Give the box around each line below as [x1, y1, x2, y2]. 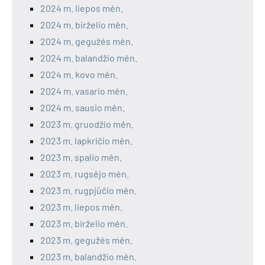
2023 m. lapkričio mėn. [40, 135, 132, 147]
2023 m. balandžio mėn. [40, 251, 137, 263]
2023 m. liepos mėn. [40, 201, 122, 213]
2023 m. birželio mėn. [40, 218, 128, 230]
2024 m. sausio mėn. [40, 102, 125, 114]
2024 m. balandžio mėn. [40, 52, 137, 64]
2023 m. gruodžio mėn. [40, 118, 134, 130]
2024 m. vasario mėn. [40, 85, 128, 97]
